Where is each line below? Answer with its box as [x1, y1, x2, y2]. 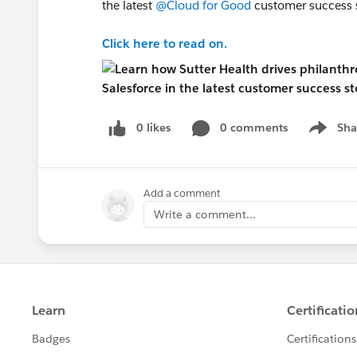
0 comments [220, 120, 288, 135]
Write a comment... [154, 206, 256, 222]
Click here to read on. [102, 36, 227, 51]
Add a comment [143, 186, 221, 200]
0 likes [136, 120, 171, 135]
